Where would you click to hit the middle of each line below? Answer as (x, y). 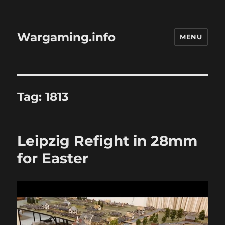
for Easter (53, 158)
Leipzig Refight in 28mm (107, 141)
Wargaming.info (67, 37)
